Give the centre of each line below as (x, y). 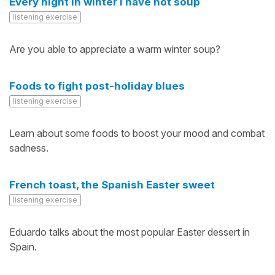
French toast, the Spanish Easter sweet (112, 185)
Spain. (23, 247)
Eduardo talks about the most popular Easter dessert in (130, 232)
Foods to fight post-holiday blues (97, 86)
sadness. (29, 148)
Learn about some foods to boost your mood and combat (137, 133)
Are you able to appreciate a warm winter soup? (115, 49)
